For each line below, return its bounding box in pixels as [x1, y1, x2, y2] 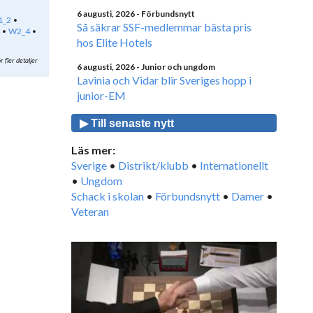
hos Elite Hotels [77, 36, 152, 49]
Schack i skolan [71, 189, 144, 203]
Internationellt [200, 159, 268, 172]
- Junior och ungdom [136, 61, 215, 72]
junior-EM [77, 89, 126, 102]
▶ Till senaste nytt [80, 117, 174, 129]
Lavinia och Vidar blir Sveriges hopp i [77, 73, 252, 87]
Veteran [71, 205, 109, 218]
